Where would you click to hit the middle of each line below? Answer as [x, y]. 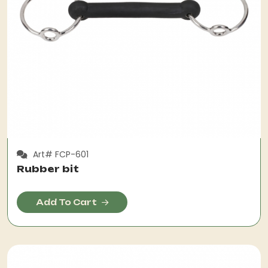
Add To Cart [66, 202]
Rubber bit [48, 169]
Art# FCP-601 [60, 154]
